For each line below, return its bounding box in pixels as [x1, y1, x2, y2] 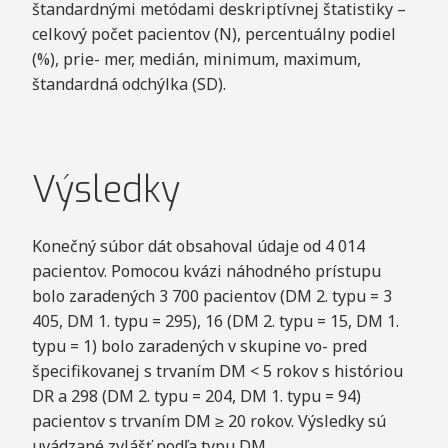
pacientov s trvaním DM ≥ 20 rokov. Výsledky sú [31, 409, 386, 432]
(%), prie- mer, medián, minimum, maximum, [31, 47, 361, 70]
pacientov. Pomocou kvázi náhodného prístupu [31, 259, 381, 282]
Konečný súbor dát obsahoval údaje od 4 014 [31, 234, 365, 257]
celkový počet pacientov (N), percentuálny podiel [31, 22, 396, 45]
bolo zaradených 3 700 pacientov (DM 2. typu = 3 [31, 284, 392, 307]
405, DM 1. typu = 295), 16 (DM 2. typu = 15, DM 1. [31, 309, 399, 332]
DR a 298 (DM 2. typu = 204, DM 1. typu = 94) [31, 384, 361, 407]
